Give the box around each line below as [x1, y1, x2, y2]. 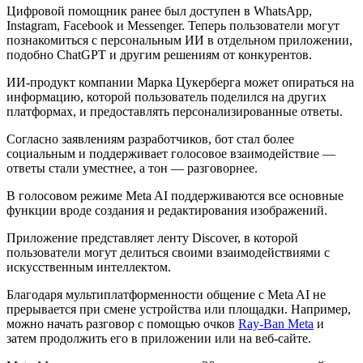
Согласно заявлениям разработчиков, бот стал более [6, 131, 294, 146]
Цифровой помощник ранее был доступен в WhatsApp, [6, 3, 312, 18]
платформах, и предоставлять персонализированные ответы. [6, 104, 343, 118]
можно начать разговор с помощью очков [6, 316, 238, 331]
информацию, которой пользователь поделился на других [6, 89, 327, 104]
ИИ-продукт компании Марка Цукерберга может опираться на [6, 75, 354, 89]
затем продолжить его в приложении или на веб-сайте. [6, 331, 314, 345]
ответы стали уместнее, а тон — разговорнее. [6, 160, 261, 175]
